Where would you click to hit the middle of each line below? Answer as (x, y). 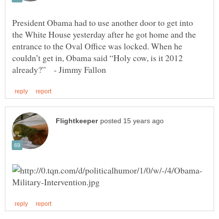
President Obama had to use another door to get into (103, 22)
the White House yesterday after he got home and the (104, 34)
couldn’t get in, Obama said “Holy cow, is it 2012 (98, 57)
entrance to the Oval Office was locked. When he (97, 46)
